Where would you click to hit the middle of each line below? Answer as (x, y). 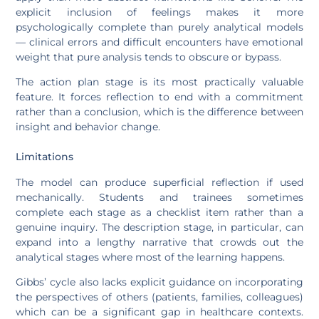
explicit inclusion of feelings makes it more (159, 12)
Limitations (45, 157)
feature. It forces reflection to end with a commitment (159, 97)
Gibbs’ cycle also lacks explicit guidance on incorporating (159, 282)
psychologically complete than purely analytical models (159, 27)
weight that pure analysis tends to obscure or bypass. (149, 57)
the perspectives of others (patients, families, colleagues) (159, 297)
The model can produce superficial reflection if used (159, 182)
